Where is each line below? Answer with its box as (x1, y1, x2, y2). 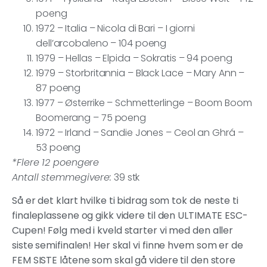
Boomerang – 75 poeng (36, 110, 146, 125)
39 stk (111, 170, 140, 184)
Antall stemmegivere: (12, 170, 111, 184)
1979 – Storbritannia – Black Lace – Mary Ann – (36, 66, 245, 80)
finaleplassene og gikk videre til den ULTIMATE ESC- (12, 209, 248, 223)
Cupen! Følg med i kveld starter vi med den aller (12, 223, 234, 238)
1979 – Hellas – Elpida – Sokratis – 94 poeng (36, 51, 232, 65)
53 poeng (36, 140, 81, 154)
